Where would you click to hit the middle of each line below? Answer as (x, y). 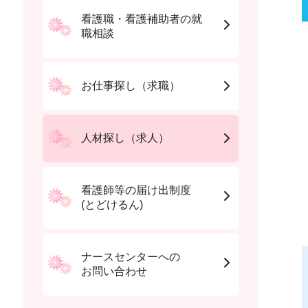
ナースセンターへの (130, 257)
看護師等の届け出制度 (136, 190)
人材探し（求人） (125, 138)
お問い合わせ (114, 272)
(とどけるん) (112, 205)
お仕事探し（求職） (130, 86)
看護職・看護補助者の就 (141, 19)
